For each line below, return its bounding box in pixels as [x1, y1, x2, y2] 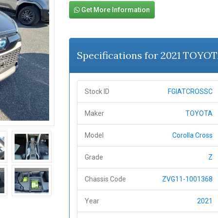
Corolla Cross [172, 131, 213, 139]
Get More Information [79, 6, 150, 14]
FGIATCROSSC [167, 88, 213, 95]
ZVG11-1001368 [162, 175, 213, 183]
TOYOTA [185, 109, 213, 117]
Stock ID [84, 88, 109, 95]
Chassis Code [84, 175, 126, 183]
